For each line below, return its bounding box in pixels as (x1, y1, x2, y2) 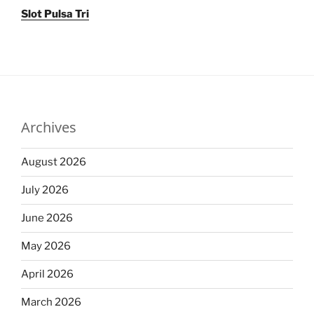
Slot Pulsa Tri (21, 7, 89, 20)
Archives (21, 117, 76, 137)
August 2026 (21, 156, 86, 169)
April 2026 (21, 268, 74, 281)
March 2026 (21, 296, 81, 309)
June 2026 (21, 212, 73, 225)
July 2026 (21, 184, 69, 197)
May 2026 (21, 240, 71, 253)
